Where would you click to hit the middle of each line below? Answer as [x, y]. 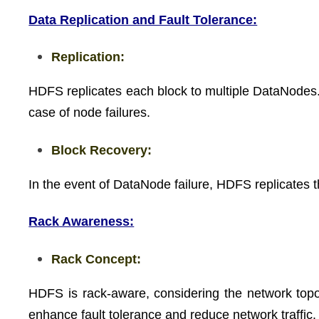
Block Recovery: [102, 150]
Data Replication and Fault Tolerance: [143, 20]
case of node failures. [90, 113]
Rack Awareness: [82, 221]
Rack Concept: [96, 259]
